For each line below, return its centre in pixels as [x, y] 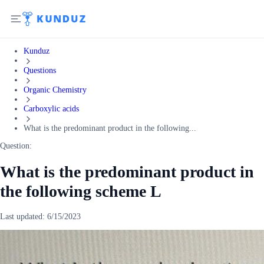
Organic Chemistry [55, 90]
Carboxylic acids [51, 109]
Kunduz [37, 51]
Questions [40, 70]
